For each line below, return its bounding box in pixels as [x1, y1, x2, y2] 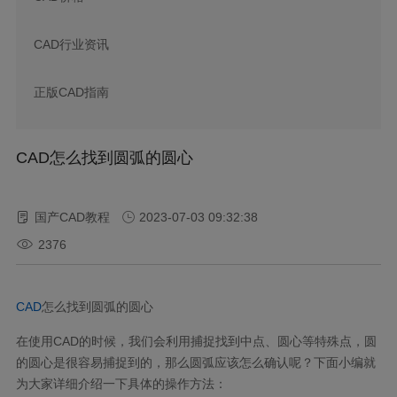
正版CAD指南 [33, 84, 109, 99]
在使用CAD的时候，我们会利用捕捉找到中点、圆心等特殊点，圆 [15, 333, 377, 348]
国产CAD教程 [34, 209, 110, 224]
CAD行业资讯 [33, 36, 109, 51]
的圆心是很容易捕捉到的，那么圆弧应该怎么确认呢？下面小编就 [15, 354, 376, 370]
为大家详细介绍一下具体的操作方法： [15, 376, 227, 391]
